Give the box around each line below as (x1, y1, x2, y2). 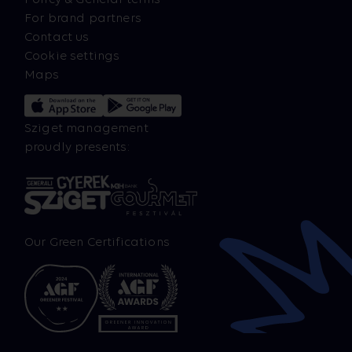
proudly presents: (24, 138, 130, 154)
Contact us (24, 28, 90, 44)
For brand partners (24, 9, 141, 25)
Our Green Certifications (24, 233, 170, 249)
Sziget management (24, 119, 148, 135)
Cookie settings (24, 47, 120, 63)
